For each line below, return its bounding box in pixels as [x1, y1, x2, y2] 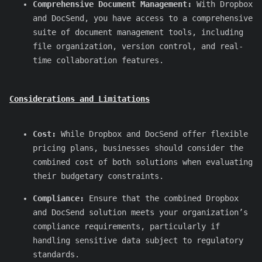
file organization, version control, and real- [33, 41, 243, 51]
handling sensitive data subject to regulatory [33, 236, 243, 246]
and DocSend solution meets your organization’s [33, 208, 248, 218]
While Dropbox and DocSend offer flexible [56, 129, 248, 139]
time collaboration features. [33, 55, 164, 65]
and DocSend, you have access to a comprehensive [33, 13, 253, 23]
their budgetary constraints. [33, 171, 164, 181]
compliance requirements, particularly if [33, 222, 220, 232]
